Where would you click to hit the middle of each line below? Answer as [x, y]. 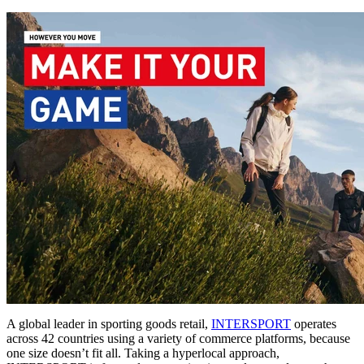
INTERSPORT [251, 323]
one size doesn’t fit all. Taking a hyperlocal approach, [143, 353]
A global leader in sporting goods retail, [109, 323]
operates [314, 323]
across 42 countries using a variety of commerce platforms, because [178, 338]
